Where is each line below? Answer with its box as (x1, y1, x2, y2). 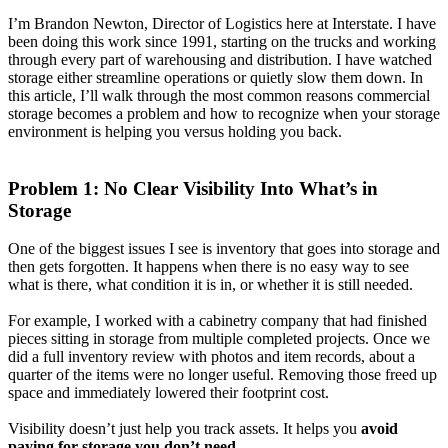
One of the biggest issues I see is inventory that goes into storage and (8, 240, 440, 258)
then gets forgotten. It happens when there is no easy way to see (8, 258, 409, 276)
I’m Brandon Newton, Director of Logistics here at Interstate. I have (8, 14, 436, 32)
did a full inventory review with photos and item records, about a (8, 348, 415, 366)
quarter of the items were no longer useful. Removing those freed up (8, 366, 437, 384)
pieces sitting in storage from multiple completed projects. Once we (8, 330, 430, 348)
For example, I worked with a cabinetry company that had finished (8, 312, 427, 330)
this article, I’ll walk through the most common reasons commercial (8, 86, 430, 104)
